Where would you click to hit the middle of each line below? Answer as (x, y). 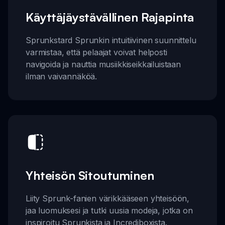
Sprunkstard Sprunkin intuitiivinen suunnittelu (111, 40)
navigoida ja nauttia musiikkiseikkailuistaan (103, 65)
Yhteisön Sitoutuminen (90, 175)
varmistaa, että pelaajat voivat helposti (96, 52)
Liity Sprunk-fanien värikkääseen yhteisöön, (108, 198)
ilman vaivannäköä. (62, 77)
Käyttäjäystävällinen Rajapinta (110, 17)
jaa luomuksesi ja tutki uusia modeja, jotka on (109, 210)
